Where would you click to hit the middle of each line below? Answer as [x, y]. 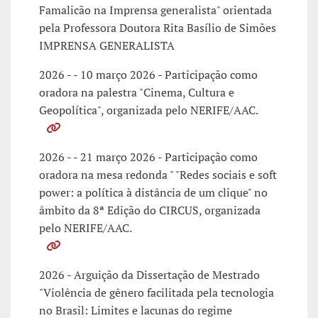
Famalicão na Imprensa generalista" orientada [155, 10]
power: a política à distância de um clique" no [153, 193]
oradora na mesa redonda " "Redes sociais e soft [158, 175]
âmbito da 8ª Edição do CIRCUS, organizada [150, 210]
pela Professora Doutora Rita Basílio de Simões [158, 28]
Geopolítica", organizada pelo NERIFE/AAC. [150, 110]
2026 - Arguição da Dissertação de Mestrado [149, 275]
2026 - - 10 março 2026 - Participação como [148, 75]
